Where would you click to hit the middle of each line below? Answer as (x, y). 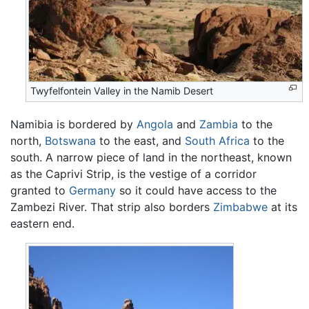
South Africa (217, 141)
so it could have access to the (196, 191)
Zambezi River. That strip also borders (112, 207)
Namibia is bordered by (73, 124)
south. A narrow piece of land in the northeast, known (151, 158)
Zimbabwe (240, 207)
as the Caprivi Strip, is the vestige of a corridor (133, 174)
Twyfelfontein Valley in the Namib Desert (122, 90)
